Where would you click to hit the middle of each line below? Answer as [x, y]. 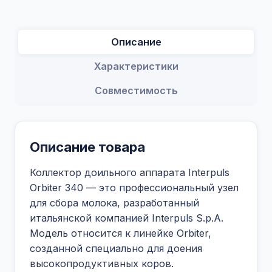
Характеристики [136, 66]
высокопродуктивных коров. [102, 263]
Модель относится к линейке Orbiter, [121, 233]
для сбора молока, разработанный [114, 203]
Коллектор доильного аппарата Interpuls [130, 172]
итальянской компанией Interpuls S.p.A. [127, 218]
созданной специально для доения [116, 248]
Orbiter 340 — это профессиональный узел [134, 188]
